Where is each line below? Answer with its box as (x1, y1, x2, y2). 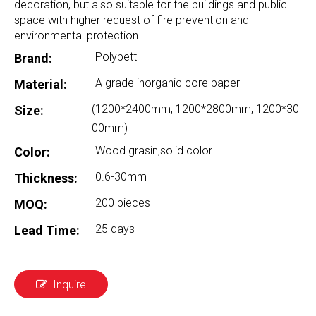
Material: (14, 77, 67, 92)
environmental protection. (14, 29, 141, 42)
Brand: (14, 51, 52, 66)
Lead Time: (14, 223, 80, 238)
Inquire (53, 278, 86, 291)
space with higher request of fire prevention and (14, 13, 249, 27)
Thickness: (14, 171, 78, 186)
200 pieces (95, 196, 150, 209)
